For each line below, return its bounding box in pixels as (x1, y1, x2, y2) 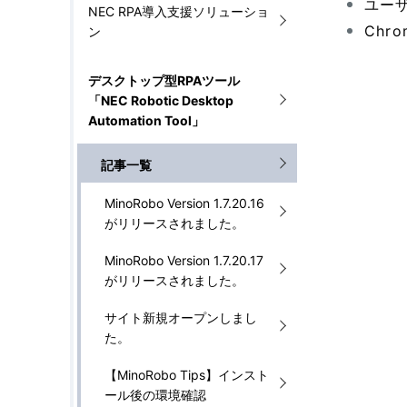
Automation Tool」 (88, 113, 204, 128)
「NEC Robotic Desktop (88, 93, 233, 108)
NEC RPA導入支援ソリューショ (88, 4, 269, 19)
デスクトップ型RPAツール (88, 73, 240, 88)
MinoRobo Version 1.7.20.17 (104, 253, 263, 268)
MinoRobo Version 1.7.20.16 (104, 195, 264, 211)
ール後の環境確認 (104, 387, 206, 402)
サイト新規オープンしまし (104, 310, 257, 325)
